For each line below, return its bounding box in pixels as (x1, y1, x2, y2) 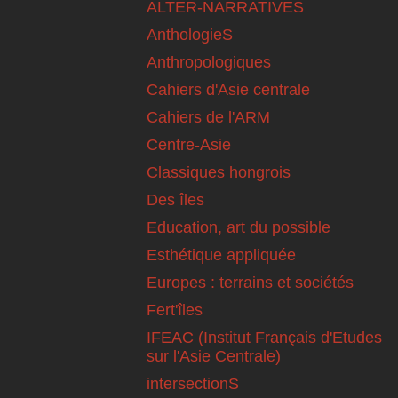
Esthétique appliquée (147, 246, 296, 265)
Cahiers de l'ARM (147, 108, 270, 127)
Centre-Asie (147, 136, 231, 155)
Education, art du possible (147, 219, 330, 237)
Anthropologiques (147, 53, 271, 72)
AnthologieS (147, 26, 233, 44)
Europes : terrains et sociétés (147, 274, 354, 292)
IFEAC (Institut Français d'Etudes (147, 329, 382, 347)
